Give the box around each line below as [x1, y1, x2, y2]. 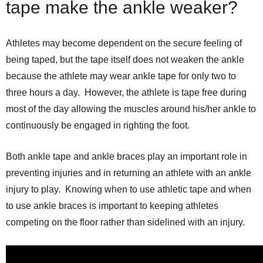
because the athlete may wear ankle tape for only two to [6, 71, 236, 82]
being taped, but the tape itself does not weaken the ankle [6, 55, 244, 65]
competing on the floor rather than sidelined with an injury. [6, 217, 245, 228]
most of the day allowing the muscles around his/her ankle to [6, 104, 256, 114]
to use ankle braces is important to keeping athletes [6, 201, 218, 211]
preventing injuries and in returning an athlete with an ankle [6, 168, 251, 178]
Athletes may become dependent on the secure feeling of [6, 38, 242, 49]
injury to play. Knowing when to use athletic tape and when [6, 184, 251, 195]
